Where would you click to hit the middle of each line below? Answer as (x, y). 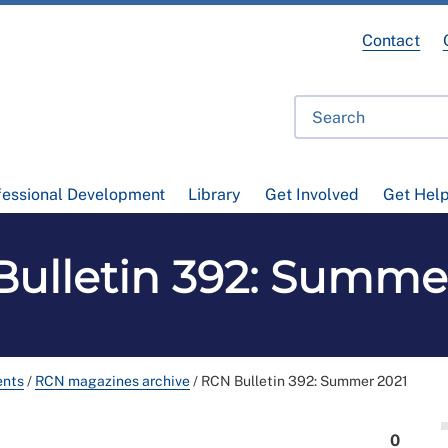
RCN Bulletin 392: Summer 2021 (304, 381)
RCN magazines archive (112, 381)
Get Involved (311, 195)
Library (215, 195)
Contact (391, 40)
